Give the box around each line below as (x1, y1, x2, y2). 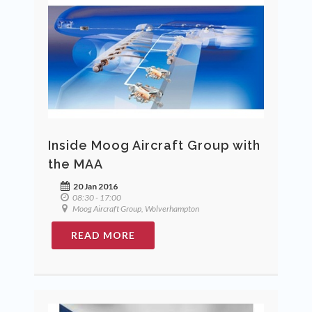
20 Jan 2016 (72, 180, 118, 192)
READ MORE (71, 228, 135, 241)
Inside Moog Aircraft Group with (48, 137, 260, 153)
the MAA (48, 156, 103, 171)
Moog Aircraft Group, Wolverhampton (71, 203, 199, 214)
